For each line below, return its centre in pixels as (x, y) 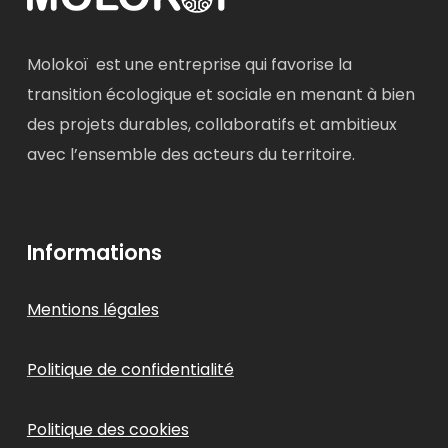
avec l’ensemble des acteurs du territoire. (190, 154)
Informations (94, 252)
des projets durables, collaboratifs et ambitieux (211, 124)
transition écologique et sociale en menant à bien (220, 94)
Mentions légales (92, 309)
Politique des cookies (107, 429)
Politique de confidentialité (130, 369)
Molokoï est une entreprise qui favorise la (189, 64)
